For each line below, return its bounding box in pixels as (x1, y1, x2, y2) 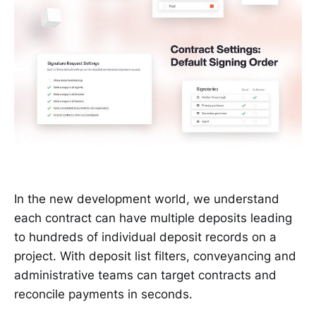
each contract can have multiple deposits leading (14, 211, 292, 226)
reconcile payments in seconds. (14, 287, 193, 302)
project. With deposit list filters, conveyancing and (14, 249, 296, 264)
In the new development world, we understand (14, 192, 279, 207)
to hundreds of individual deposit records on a (14, 230, 276, 245)
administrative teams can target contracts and (14, 268, 276, 283)
